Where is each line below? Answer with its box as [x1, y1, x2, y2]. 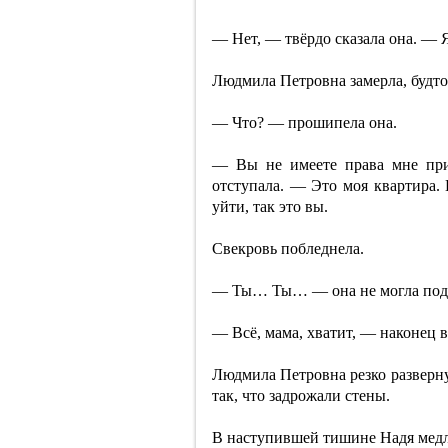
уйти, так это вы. [212, 198, 328, 215]
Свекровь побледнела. [212, 240, 364, 257]
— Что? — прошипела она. [212, 114, 397, 131]
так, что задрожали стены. [212, 387, 390, 404]
